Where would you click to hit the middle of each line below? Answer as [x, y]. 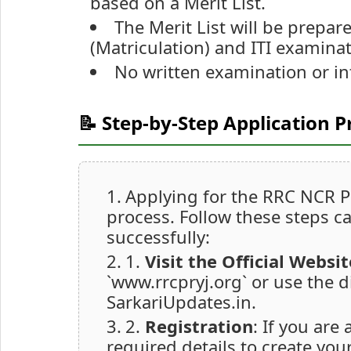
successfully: [158, 237]
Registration [199, 326]
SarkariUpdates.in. [181, 302]
